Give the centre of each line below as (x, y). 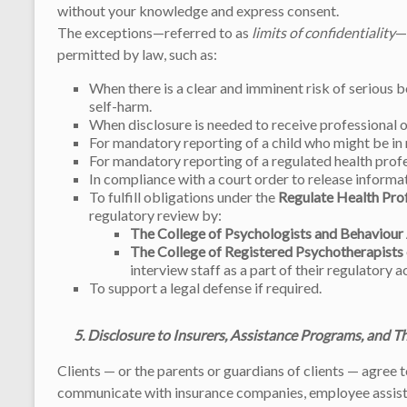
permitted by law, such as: (137, 54)
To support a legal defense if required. (205, 287)
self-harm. (120, 105)
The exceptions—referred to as (154, 32)
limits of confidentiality (323, 32)
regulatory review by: (155, 214)
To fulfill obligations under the (184, 196)
